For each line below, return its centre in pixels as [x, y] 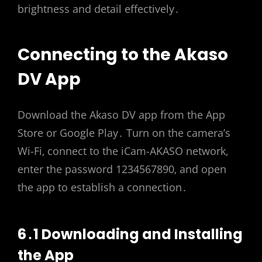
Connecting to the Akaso [123, 55]
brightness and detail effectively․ [99, 9]
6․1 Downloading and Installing [130, 234]
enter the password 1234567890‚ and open [122, 169]
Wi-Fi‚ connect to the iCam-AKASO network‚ [123, 151]
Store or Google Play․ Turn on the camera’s [124, 132]
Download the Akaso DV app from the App [121, 114]
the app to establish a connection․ [102, 187]
